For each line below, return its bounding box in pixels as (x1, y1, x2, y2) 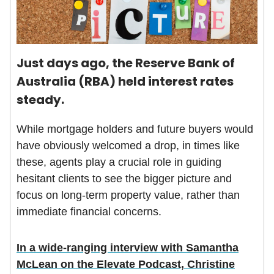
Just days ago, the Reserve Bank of (17, 54, 235, 72)
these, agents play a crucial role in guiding (17, 156, 221, 169)
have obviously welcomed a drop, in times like (17, 139, 240, 152)
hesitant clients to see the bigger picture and (17, 172, 232, 185)
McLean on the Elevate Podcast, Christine (17, 258, 235, 271)
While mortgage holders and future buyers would (17, 123, 253, 136)
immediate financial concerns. (17, 206, 161, 218)
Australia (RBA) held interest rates (17, 73, 234, 91)
